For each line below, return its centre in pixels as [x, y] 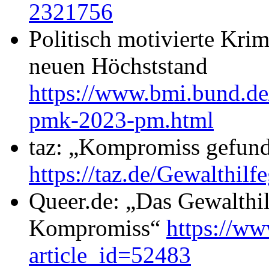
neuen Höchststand [118, 65]
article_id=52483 [110, 255]
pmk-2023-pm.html [121, 119]
